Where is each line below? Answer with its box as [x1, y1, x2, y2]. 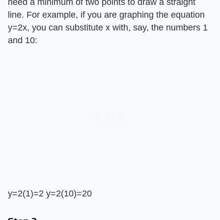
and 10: [8, 35, 37, 45]
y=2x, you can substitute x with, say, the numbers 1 [8, 22, 208, 32]
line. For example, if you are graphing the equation [8, 9, 205, 20]
